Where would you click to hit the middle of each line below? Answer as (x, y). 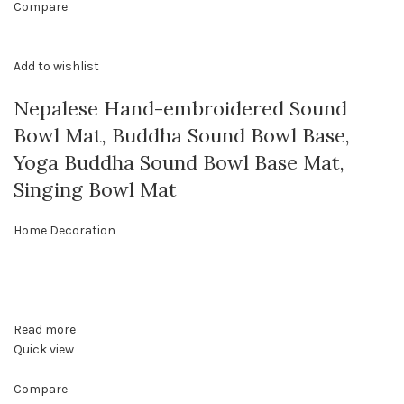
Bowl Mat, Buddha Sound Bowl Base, (182, 136)
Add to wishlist (56, 67)
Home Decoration (64, 231)
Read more (45, 330)
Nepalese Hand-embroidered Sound (180, 109)
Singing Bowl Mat (95, 190)
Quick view (44, 350)
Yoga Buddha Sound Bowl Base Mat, (179, 163)
